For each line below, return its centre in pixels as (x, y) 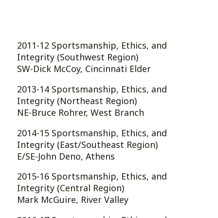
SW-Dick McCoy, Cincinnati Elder (84, 68)
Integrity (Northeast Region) (77, 100)
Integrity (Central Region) (71, 188)
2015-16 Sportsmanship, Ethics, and (92, 176)
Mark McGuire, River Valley (73, 200)
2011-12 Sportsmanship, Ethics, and (92, 45)
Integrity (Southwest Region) (78, 57)
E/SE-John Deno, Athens (66, 156)
